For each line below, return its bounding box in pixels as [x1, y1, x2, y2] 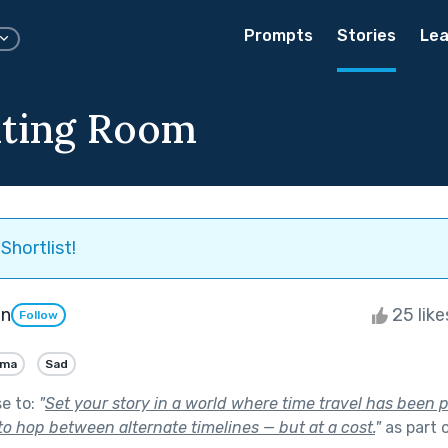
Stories [337, 26, 396, 45]
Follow [19, 308, 58, 323]
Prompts [244, 26, 313, 45]
